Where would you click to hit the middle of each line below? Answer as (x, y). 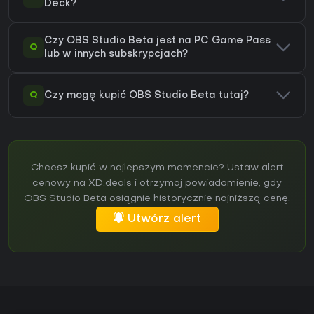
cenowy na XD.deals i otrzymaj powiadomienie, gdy (157, 184)
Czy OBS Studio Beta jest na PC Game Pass (157, 41)
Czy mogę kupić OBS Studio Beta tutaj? (146, 95)
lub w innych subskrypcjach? (116, 55)
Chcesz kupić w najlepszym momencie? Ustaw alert (157, 168)
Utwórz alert (164, 220)
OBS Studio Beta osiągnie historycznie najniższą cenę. (157, 199)
